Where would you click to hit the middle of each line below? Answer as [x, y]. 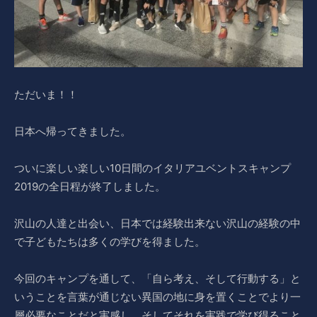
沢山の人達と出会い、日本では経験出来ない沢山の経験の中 [157, 223]
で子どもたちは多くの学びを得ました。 [110, 242]
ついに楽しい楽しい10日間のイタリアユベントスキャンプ [152, 168]
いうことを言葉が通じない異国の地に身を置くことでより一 [157, 297]
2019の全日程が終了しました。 [90, 186]
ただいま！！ [46, 94]
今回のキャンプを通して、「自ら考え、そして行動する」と [157, 278]
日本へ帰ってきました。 [73, 131]
